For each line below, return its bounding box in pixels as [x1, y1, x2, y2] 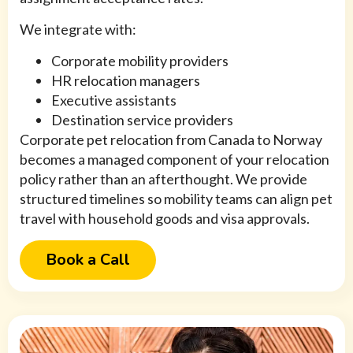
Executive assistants [51, 91, 176, 110]
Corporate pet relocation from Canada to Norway [20, 131, 322, 149]
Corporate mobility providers [51, 52, 229, 70]
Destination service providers [51, 111, 233, 129]
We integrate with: [20, 20, 136, 39]
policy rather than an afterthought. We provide [20, 170, 307, 188]
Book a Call [46, 249, 130, 271]
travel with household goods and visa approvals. [20, 210, 310, 228]
